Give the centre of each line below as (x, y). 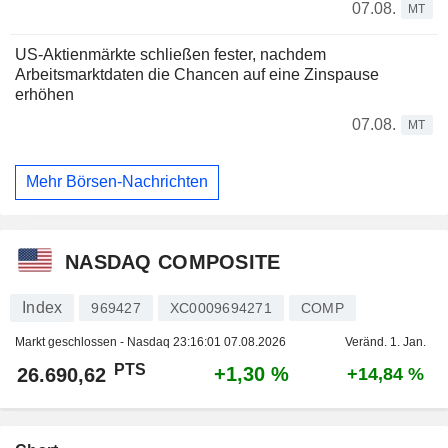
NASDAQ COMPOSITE (173, 261)
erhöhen (44, 94)
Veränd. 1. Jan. (385, 342)
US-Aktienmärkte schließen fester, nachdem (170, 54)
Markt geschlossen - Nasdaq (94, 342)
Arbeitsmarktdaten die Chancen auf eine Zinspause (197, 74)
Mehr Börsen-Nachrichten (117, 182)
